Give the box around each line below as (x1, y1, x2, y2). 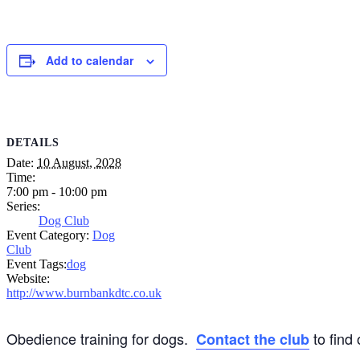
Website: (6, 272, 50, 286)
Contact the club (196, 329, 309, 350)
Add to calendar (46, 51, 133, 68)
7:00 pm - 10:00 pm (6, 185, 107, 199)
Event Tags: (6, 257, 67, 272)
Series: (6, 199, 40, 214)
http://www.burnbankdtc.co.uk (6, 286, 162, 301)
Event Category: (6, 228, 89, 243)
